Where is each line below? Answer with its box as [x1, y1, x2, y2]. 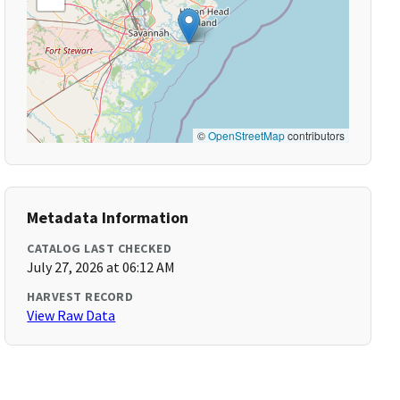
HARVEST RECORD [27, 288, 134, 304]
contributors [284, 128, 345, 143]
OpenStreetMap [207, 128, 285, 143]
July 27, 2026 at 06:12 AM [27, 258, 176, 276]
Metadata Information [27, 207, 189, 228]
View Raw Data [27, 306, 116, 324]
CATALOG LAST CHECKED [27, 240, 172, 256]
